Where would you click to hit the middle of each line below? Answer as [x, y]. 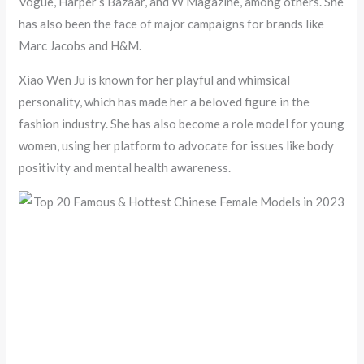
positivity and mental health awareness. [125, 168]
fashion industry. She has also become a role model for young [182, 124]
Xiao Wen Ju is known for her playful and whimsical [155, 80]
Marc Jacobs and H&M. [80, 46]
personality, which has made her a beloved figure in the [165, 102]
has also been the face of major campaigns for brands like [172, 24]
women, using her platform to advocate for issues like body [177, 146]
